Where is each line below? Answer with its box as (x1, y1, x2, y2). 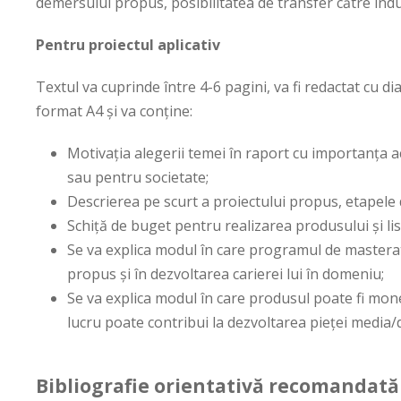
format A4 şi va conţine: (36, 100, 192, 121)
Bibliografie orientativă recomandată (36, 372, 399, 398)
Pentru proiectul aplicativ (36, 34, 220, 55)
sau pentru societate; (67, 166, 209, 187)
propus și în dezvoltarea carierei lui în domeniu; (67, 263, 384, 284)
